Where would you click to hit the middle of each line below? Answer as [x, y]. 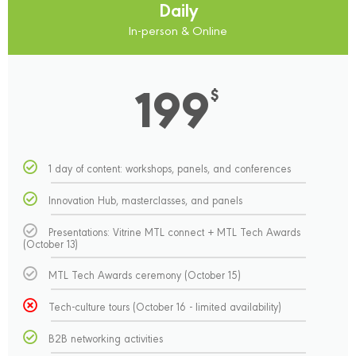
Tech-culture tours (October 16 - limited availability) [165, 306]
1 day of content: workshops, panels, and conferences [170, 168]
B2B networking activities [106, 338]
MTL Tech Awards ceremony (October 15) [145, 274]
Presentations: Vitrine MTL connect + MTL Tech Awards [175, 231]
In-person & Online [178, 30]
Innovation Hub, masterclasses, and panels [146, 199]
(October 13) [51, 243]
